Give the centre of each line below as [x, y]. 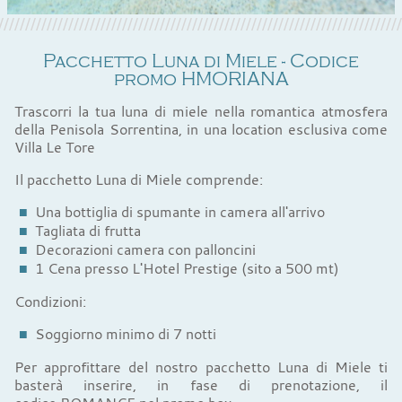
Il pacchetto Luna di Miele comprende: [139, 179]
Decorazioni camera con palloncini [145, 249]
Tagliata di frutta [89, 231]
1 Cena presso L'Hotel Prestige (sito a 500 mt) [187, 268]
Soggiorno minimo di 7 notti [125, 334]
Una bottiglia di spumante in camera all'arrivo [179, 212]
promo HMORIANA [201, 79]
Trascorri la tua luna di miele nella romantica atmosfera [201, 111]
